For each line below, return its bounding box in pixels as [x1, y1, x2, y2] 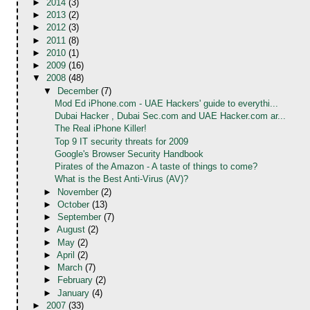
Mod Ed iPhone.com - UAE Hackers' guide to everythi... [54, 98, 278, 109]
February [57, 275, 95, 286]
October [57, 199, 92, 210]
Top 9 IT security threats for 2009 [54, 136, 188, 147]
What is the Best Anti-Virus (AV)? [54, 174, 188, 185]
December [57, 85, 101, 96]
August [56, 224, 88, 235]
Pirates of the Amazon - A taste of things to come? [54, 161, 257, 172]
